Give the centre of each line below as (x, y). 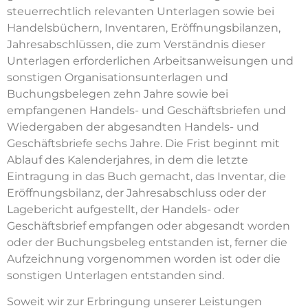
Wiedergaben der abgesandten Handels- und (133, 127)
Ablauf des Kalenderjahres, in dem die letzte (128, 160)
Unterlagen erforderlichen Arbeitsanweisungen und (150, 61)
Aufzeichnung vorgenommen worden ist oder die (144, 259)
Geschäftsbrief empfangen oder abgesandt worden (148, 226)
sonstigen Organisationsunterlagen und (118, 78)
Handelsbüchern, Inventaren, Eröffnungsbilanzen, (144, 28)
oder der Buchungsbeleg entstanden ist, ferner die (147, 243)
